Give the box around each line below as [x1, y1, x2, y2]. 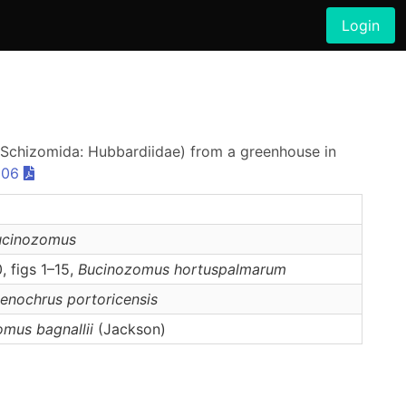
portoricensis [67, 290, 158, 308]
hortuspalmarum [174, 260, 286, 278]
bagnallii [36, 320, 93, 338]
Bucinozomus [78, 260, 169, 278]
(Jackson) [93, 320, 166, 338]
